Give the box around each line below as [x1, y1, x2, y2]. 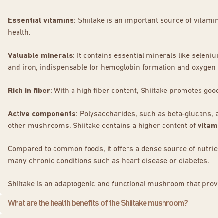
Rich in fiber [8, 87, 50, 95]
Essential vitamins [8, 17, 74, 25]
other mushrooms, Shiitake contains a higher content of [8, 122, 198, 130]
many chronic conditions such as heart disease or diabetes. [8, 157, 209, 165]
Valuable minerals [8, 52, 73, 60]
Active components [8, 110, 76, 118]
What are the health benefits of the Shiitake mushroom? [8, 199, 188, 208]
